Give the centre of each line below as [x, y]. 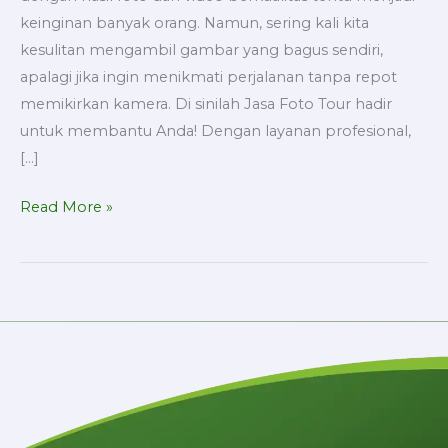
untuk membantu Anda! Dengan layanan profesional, [215, 130]
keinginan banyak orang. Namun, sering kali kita [194, 22]
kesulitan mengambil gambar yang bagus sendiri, [201, 49]
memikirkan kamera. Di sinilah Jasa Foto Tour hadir [206, 103]
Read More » [66, 206]
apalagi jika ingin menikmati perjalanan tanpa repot [208, 76]
